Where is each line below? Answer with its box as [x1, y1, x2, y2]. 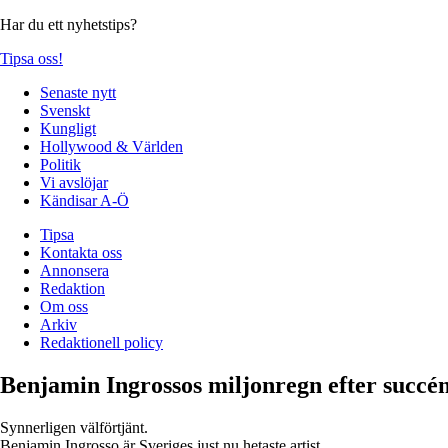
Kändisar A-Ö [40, 191, 129, 209]
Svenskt [40, 101, 90, 119]
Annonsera [40, 261, 109, 279]
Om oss [40, 297, 88, 315]
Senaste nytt [40, 83, 116, 101]
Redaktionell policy [40, 333, 163, 351]
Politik [40, 155, 81, 173]
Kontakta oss [40, 243, 122, 261]
